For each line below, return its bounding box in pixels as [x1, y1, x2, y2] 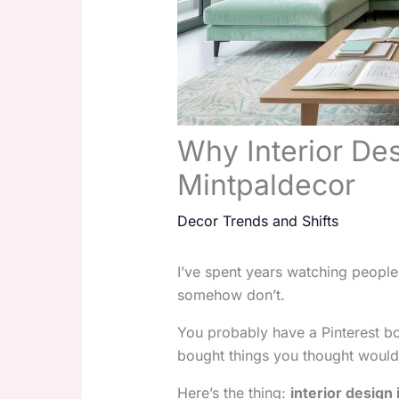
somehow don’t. [176, 286, 285, 305]
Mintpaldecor [176, 167, 355, 203]
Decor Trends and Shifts [176, 212, 338, 231]
